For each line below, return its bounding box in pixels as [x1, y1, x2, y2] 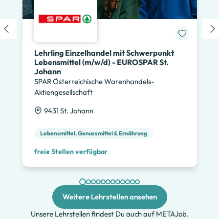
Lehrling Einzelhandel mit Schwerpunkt [34, 47, 174, 58]
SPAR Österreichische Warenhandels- [34, 76, 154, 86]
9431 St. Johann [44, 106, 93, 115]
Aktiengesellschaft [34, 87, 93, 97]
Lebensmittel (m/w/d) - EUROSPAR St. [34, 57, 169, 67]
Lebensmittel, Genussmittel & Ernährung [40, 129, 147, 137]
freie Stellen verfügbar [34, 147, 108, 156]
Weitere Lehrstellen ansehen [62, 192, 157, 201]
